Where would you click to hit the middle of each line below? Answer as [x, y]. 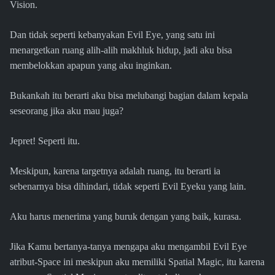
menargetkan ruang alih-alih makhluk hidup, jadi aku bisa [121, 50]
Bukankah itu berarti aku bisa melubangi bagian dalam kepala [129, 96]
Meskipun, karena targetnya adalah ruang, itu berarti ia [115, 171]
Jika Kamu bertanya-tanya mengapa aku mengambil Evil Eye [128, 247]
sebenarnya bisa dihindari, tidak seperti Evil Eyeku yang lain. [128, 187]
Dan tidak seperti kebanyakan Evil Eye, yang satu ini [112, 35]
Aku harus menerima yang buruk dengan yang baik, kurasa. [126, 217]
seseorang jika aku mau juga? [67, 111]
